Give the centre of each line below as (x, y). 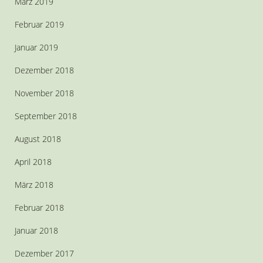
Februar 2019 (39, 24)
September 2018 (46, 116)
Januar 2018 (36, 230)
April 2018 (33, 162)
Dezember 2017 (44, 253)
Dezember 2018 (44, 70)
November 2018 (44, 93)
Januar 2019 (36, 47)
